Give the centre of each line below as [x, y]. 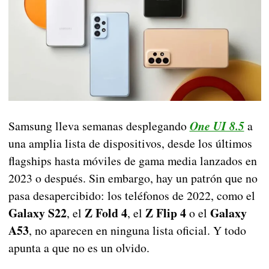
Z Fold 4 [106, 213]
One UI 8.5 [217, 126]
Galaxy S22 [37, 213]
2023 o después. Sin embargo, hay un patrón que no [133, 178]
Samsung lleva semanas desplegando [99, 126]
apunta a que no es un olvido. [79, 248]
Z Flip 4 [165, 213]
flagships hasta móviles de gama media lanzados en [132, 161]
